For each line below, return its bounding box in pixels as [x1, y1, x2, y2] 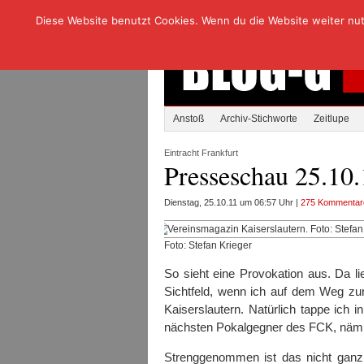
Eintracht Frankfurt [164, 148, 238, 158]
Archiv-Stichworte [220, 113, 297, 124]
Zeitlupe [314, 113, 349, 124]
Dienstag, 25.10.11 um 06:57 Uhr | [164, 197, 301, 207]
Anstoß [173, 113, 204, 124]
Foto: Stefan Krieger [164, 240, 252, 251]
